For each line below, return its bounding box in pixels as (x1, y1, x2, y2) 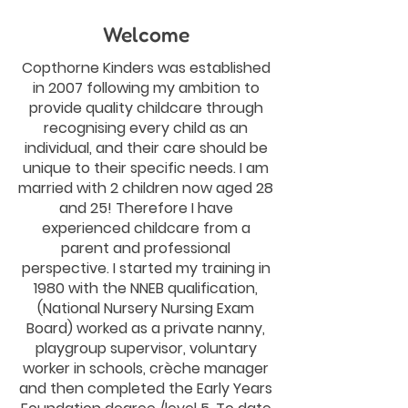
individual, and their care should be (24, 138, 268, 158)
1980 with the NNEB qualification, (34, 278, 258, 299)
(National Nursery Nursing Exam (37, 298, 254, 319)
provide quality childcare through (28, 97, 263, 118)
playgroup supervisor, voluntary (35, 338, 257, 359)
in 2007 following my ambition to (32, 77, 260, 98)
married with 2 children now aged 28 (18, 178, 273, 199)
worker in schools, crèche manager (23, 358, 269, 379)
